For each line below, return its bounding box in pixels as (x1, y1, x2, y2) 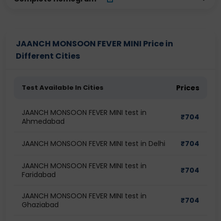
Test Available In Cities (22, 83, 104, 92)
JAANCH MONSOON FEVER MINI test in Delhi (22, 139, 165, 148)
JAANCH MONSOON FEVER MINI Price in (16, 38, 173, 49)
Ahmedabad (22, 116, 65, 126)
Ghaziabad (22, 200, 59, 210)
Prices (176, 83, 199, 93)
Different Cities (16, 50, 80, 62)
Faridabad (22, 170, 56, 180)
